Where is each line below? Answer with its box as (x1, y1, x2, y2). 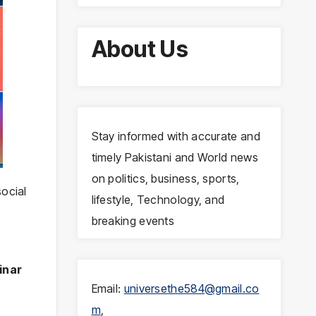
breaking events (91, 214, 175, 229)
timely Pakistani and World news (91, 150, 258, 165)
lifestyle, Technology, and (91, 193, 225, 207)
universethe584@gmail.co (123, 281, 260, 296)
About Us (91, 35, 188, 63)
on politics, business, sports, (91, 171, 240, 186)
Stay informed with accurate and (91, 129, 260, 144)
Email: (91, 281, 124, 296)
